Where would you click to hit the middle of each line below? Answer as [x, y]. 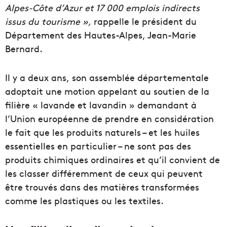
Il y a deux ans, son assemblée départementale [107, 78]
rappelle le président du [144, 21]
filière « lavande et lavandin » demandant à [101, 105]
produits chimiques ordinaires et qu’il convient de [112, 160]
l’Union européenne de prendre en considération [109, 119]
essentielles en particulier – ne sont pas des [98, 146]
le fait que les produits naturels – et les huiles [102, 132]
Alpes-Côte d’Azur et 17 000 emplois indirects [102, 8]
